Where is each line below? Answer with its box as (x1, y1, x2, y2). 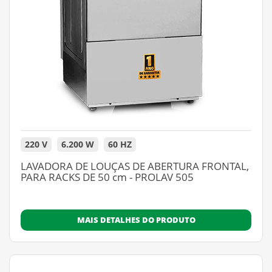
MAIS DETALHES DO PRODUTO (76, 214, 195, 225)
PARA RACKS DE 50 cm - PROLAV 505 (21, 170, 194, 184)
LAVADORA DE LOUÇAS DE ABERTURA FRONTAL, (21, 159, 249, 173)
